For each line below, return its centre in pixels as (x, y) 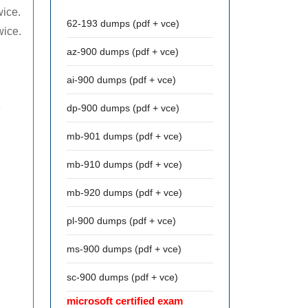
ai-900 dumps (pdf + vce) (121, 80)
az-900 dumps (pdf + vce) (123, 52)
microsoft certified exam (125, 301)
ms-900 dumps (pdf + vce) (124, 249)
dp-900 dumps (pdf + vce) (123, 108)
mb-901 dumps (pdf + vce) (124, 136)
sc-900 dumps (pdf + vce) (122, 277)
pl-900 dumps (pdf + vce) (121, 221)
